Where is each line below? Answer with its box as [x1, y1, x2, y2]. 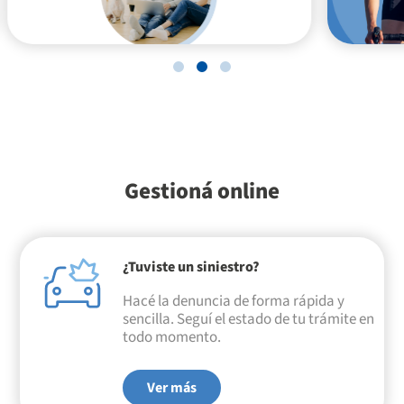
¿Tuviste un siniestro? [122, 257, 260, 278]
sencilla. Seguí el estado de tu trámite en [122, 308, 374, 331]
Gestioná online [124, 174, 280, 207]
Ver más [146, 377, 197, 398]
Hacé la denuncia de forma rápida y [122, 290, 344, 313]
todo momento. [122, 326, 221, 349]
